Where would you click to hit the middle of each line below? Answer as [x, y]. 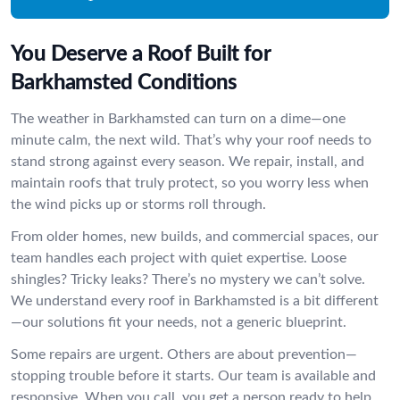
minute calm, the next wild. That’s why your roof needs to [191, 140]
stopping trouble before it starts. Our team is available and [193, 376]
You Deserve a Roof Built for [141, 54]
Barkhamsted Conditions [124, 83]
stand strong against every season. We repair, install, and [187, 162]
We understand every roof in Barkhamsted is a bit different [195, 301]
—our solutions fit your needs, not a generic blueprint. [179, 322]
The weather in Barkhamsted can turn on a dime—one [178, 119]
